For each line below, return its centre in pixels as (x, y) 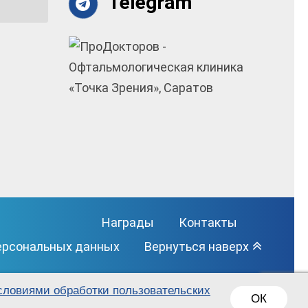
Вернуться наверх (197, 247)
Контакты (208, 223)
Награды (128, 223)
